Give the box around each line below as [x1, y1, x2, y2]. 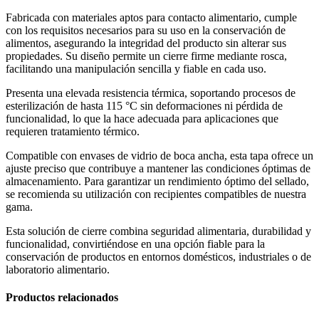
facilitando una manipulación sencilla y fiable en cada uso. [6, 62, 266, 75]
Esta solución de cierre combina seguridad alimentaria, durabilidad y [6, 224, 311, 237]
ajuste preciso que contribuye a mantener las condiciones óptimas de [6, 162, 310, 174]
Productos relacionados [6, 291, 118, 303]
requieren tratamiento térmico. [6, 125, 140, 137]
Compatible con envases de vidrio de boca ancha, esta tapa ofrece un [6, 149, 313, 162]
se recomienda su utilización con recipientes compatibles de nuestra [6, 187, 306, 200]
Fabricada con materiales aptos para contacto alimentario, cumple [6, 11, 297, 23]
